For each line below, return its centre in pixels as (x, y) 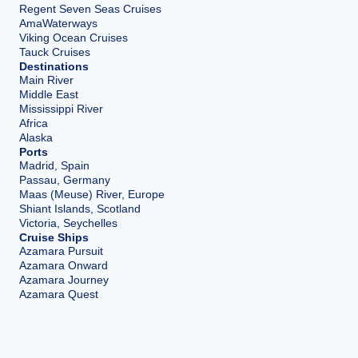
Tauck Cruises (55, 52)
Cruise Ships (54, 237)
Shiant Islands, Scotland (80, 208)
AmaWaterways (58, 23)
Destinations (54, 66)
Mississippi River (61, 108)
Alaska (36, 137)
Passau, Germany (65, 179)
